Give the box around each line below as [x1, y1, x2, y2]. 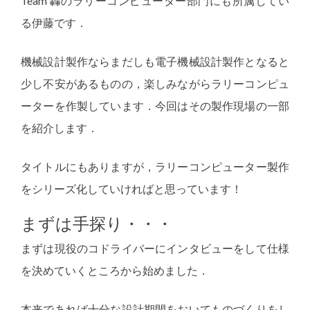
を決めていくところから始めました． [21, 264, 209, 277]
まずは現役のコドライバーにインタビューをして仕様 [21, 241, 289, 255]
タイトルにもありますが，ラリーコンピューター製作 [21, 160, 289, 173]
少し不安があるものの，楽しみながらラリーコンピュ [21, 77, 289, 90]
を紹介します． [21, 121, 98, 134]
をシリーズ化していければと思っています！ [21, 182, 242, 195]
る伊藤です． [21, 16, 87, 29]
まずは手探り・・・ [21, 213, 173, 233]
